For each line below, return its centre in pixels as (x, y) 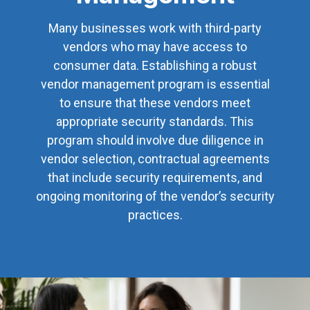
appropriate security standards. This (155, 122)
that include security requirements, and (155, 178)
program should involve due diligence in (155, 140)
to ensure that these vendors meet (155, 103)
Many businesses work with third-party (155, 28)
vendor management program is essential (155, 84)
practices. (155, 215)
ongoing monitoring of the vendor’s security (155, 197)
